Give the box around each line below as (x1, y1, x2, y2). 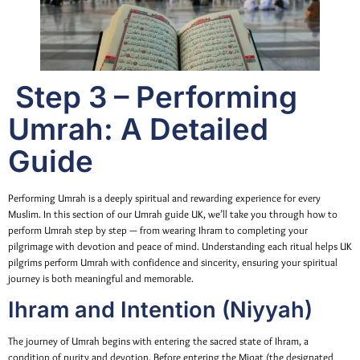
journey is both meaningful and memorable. (8, 272, 194, 285)
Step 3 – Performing (8, 79, 297, 116)
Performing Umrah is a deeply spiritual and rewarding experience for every (8, 192, 321, 205)
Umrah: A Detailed (8, 111, 268, 148)
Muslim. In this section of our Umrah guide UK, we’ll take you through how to (8, 208, 337, 221)
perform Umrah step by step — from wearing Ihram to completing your (8, 224, 308, 237)
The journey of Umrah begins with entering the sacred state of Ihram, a (8, 334, 309, 347)
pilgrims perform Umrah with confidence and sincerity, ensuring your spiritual (8, 256, 337, 269)
